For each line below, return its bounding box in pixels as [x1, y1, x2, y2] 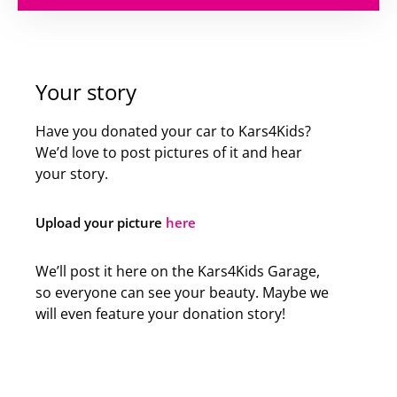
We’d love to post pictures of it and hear [35, 142, 302, 162]
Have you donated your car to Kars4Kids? [35, 121, 311, 141]
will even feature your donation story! [35, 304, 285, 324]
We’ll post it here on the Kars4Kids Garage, [35, 261, 320, 282]
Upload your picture [35, 213, 162, 231]
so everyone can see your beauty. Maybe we [35, 283, 329, 303]
